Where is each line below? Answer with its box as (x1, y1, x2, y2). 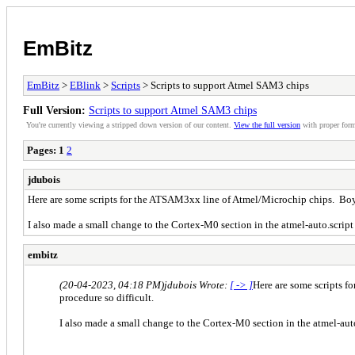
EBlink (70, 78, 101, 91)
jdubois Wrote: (164, 278, 230, 291)
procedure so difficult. (59, 291, 154, 303)
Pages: (27, 143, 56, 156)
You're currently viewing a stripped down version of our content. (26, 120, 234, 129)
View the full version (234, 120, 300, 129)
